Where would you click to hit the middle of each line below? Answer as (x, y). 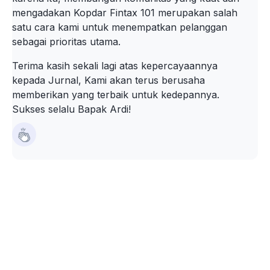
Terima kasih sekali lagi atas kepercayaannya (115, 66)
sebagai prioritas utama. (66, 42)
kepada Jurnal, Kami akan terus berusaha (108, 80)
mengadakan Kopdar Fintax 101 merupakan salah (125, 13)
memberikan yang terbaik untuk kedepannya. (116, 95)
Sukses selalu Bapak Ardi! (71, 109)
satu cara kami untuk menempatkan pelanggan (120, 27)
